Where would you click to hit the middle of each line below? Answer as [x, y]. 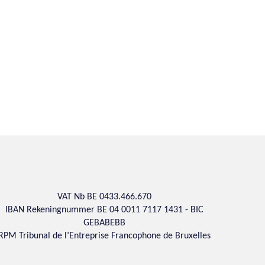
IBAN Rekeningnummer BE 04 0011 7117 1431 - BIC [104, 210]
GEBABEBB [104, 223]
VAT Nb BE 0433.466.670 [104, 197]
